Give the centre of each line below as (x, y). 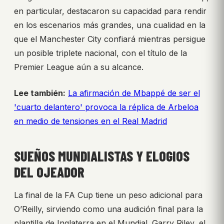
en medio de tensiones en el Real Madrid (90, 121)
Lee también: (40, 93)
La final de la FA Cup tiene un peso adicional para (108, 195)
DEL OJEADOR (49, 172)
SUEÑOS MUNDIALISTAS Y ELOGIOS (102, 156)
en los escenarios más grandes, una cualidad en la (110, 25)
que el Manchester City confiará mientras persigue (110, 39)
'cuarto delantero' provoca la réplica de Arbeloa (106, 107)
